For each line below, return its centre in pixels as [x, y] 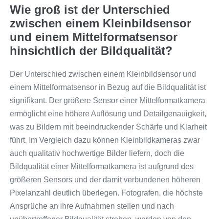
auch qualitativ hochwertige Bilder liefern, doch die [97, 153]
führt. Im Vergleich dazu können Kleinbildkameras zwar [105, 140]
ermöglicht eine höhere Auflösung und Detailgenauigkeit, [108, 113]
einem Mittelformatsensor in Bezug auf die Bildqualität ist [108, 87]
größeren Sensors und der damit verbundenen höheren [105, 179]
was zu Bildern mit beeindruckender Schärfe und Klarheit [108, 127]
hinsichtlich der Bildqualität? [91, 50]
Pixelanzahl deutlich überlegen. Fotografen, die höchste [106, 193]
